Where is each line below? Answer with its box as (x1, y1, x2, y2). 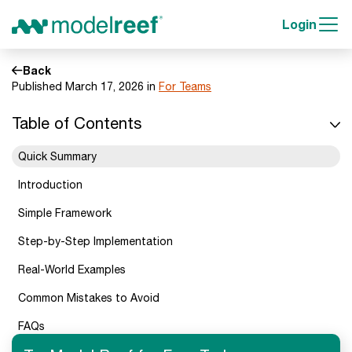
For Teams (159, 80, 211, 93)
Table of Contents (12, 114, 141, 132)
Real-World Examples (18, 263, 126, 276)
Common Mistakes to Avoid (18, 291, 159, 304)
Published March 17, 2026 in (12, 80, 159, 93)
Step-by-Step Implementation (18, 235, 173, 247)
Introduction (18, 178, 82, 191)
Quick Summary (18, 150, 97, 163)
